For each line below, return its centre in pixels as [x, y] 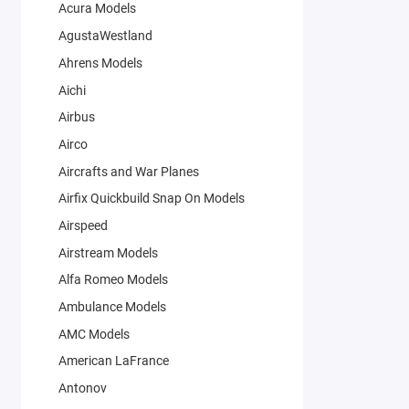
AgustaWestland [105, 36]
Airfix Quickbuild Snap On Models [151, 199]
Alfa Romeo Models [113, 280]
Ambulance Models [112, 307]
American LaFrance [113, 361]
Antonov [82, 388]
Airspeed [83, 225]
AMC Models [94, 334]
